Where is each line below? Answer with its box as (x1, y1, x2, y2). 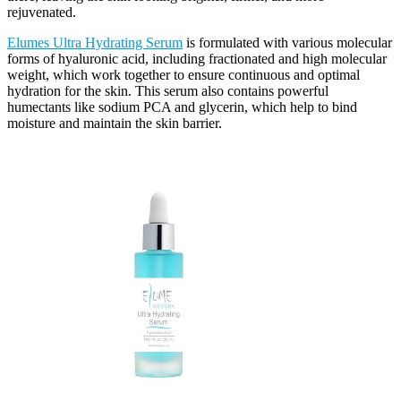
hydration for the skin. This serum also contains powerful (7, 82, 328, 98)
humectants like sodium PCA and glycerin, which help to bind (7, 98, 357, 115)
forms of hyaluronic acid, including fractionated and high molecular (7, 50, 387, 66)
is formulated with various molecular (183, 34, 392, 50)
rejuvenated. (7, 4, 76, 20)
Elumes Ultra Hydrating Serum (7, 34, 183, 50)
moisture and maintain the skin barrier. (7, 115, 222, 131)
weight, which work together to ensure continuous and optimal (7, 66, 360, 82)
